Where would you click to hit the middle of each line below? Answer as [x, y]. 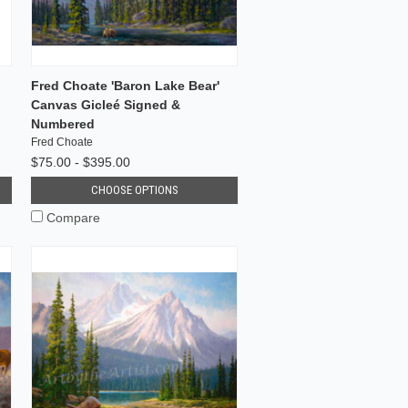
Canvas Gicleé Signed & [106, 104]
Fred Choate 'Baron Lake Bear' [126, 85]
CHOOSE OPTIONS [134, 189]
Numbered [63, 123]
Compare [74, 217]
